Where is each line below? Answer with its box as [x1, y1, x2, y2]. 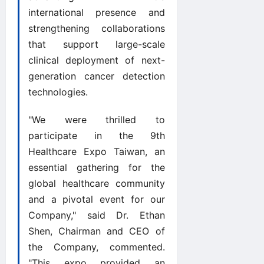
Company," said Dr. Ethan [28, 209, 165, 222]
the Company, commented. [28, 241, 165, 253]
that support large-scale [28, 38, 165, 51]
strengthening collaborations [28, 22, 165, 35]
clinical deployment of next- [28, 54, 165, 67]
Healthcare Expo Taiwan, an [28, 146, 165, 158]
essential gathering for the [28, 161, 165, 174]
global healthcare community [28, 177, 165, 190]
